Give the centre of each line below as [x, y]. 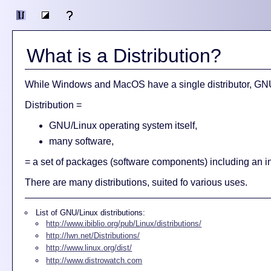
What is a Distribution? [124, 56]
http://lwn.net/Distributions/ [93, 235]
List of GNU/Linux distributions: [90, 212]
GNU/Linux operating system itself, [123, 126]
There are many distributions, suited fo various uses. [136, 182]
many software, [81, 141]
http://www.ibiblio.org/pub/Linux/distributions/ [124, 223]
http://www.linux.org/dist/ [89, 248]
